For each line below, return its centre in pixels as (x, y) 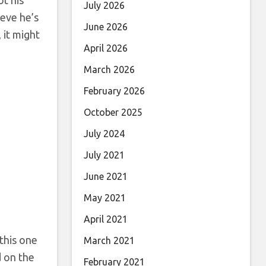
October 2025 (113, 113)
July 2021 (104, 155)
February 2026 (114, 91)
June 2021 (106, 177)
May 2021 (105, 198)
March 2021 (109, 241)
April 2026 (106, 48)
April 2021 (106, 219)
